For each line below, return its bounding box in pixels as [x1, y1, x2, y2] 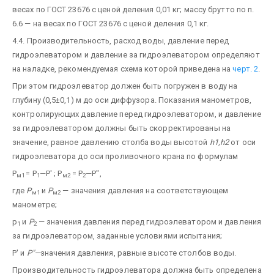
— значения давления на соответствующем [61, 185, 229, 195]
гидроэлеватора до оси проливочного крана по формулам [12, 151, 239, 161]
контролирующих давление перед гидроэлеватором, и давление [12, 109, 261, 119]
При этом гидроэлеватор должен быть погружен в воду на [12, 81, 238, 91]
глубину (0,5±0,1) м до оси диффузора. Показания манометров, [12, 95, 251, 105]
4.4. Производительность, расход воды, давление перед [12, 35, 229, 45]
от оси [229, 137, 256, 147]
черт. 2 [232, 64, 259, 73]
